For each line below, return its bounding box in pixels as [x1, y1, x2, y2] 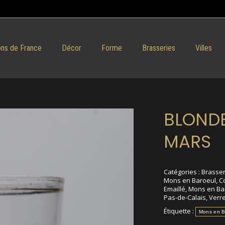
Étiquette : [163, 206, 195, 215]
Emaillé [163, 184, 185, 193]
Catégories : [163, 167, 201, 176]
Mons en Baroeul [163, 176, 216, 185]
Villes [195, 43, 212, 53]
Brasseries [142, 43, 175, 53]
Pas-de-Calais [163, 193, 206, 202]
